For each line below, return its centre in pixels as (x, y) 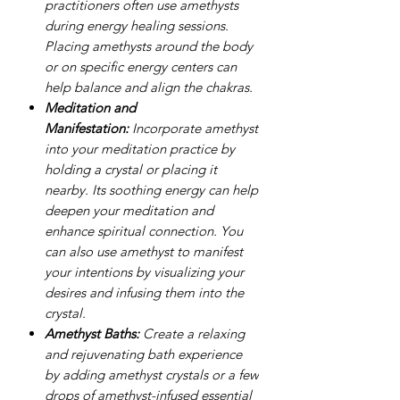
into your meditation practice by (140, 148)
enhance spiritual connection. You (144, 230)
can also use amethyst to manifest (144, 251)
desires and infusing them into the (144, 292)
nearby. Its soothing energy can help (151, 189)
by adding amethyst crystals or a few (152, 374)
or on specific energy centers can (141, 66)
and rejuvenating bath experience (143, 354)
